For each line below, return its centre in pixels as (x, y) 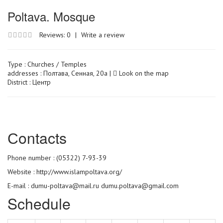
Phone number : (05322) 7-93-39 (57, 158)
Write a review (103, 35)
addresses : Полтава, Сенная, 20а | (60, 73)
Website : (22, 172)
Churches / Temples (57, 64)
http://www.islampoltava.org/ (79, 172)
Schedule (39, 204)
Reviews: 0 (55, 35)
